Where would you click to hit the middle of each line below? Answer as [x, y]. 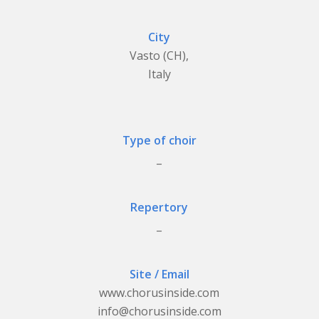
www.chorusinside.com [159, 293]
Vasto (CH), [159, 55]
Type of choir [159, 140]
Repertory [159, 207]
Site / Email [159, 274]
